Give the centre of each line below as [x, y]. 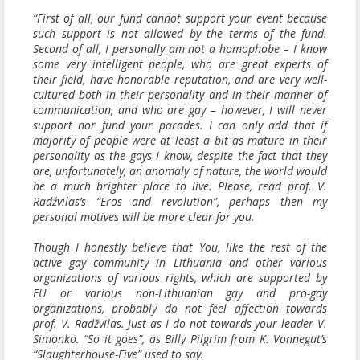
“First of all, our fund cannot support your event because [180, 18]
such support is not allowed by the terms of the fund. [180, 33]
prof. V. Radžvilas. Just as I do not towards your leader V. [180, 323]
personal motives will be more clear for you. [144, 217]
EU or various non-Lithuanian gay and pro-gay [180, 293]
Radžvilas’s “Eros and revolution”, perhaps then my [180, 201]
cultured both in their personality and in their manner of [180, 94]
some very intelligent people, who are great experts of [180, 64]
